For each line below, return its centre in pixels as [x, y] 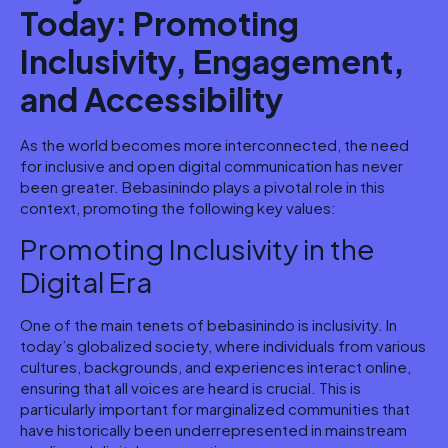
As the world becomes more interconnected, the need [214, 145]
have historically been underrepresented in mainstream [213, 430]
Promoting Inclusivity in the [197, 249]
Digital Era [86, 282]
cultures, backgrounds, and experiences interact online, [215, 367]
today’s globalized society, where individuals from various [223, 346]
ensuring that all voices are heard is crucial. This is [190, 388]
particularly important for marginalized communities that [215, 409]
